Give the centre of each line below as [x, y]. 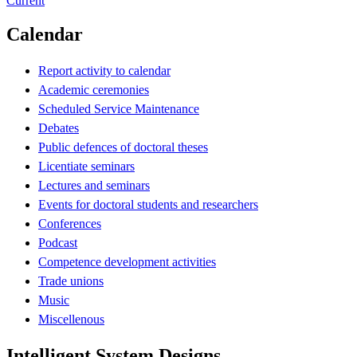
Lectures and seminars [94, 185]
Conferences [70, 223]
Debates [59, 127]
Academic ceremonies [94, 89]
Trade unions [71, 280]
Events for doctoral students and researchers [148, 204]
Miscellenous [71, 319]
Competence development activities [127, 261]
